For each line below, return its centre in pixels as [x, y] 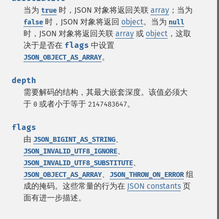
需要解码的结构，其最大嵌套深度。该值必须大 [106, 92]
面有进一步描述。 [55, 198]
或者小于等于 [63, 104]
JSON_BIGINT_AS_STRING [74, 140]
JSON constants [154, 186]
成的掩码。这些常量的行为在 [75, 186]
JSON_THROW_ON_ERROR [147, 175]
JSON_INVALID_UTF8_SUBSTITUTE [78, 163]
